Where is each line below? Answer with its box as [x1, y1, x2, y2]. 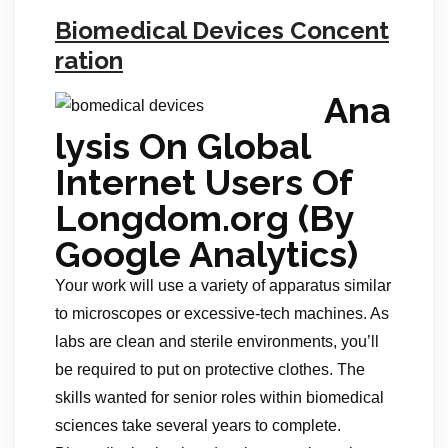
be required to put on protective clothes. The [55, 360, 365, 378]
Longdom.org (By [55, 196, 353, 239]
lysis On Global [55, 124, 310, 167]
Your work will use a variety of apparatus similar [55, 276, 391, 294]
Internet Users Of [55, 160, 352, 203]
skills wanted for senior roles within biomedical [55, 388, 384, 406]
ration [55, 45, 123, 75]
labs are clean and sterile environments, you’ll [55, 332, 379, 350]
